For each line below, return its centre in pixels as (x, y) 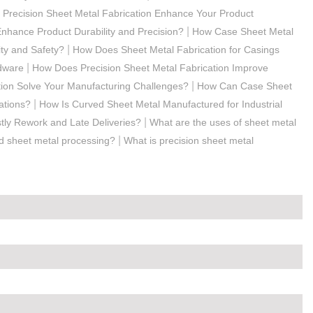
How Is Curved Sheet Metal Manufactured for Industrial (161, 104)
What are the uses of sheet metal (223, 122)
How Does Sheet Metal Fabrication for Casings (176, 49)
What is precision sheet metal (189, 140)
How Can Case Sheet (245, 86)
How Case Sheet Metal (243, 31)
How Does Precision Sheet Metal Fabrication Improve (150, 67)
